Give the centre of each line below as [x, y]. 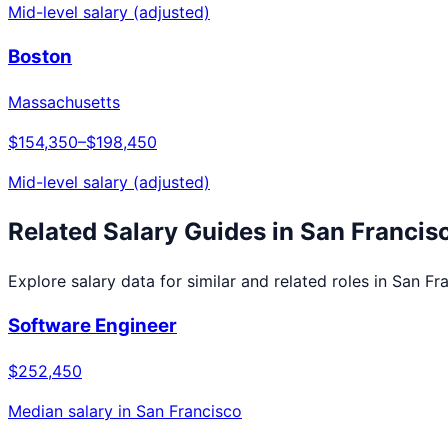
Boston [40, 56]
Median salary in [72, 410]
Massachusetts [64, 101]
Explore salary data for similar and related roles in [200, 281]
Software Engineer [92, 326]
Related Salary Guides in [154, 231]
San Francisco [189, 410]
